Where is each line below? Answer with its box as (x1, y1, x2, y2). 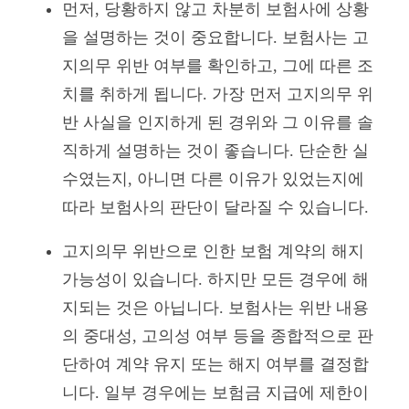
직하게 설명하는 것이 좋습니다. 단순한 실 (62, 141, 369, 160)
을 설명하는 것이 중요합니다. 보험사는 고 (62, 27, 369, 47)
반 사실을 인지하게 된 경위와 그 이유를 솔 (62, 112, 373, 131)
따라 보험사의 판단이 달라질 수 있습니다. (62, 197, 369, 216)
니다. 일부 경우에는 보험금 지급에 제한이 (62, 383, 369, 403)
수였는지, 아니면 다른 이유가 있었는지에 (62, 169, 364, 188)
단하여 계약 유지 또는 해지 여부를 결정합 (62, 355, 369, 374)
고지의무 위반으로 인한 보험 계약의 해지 (62, 242, 364, 261)
